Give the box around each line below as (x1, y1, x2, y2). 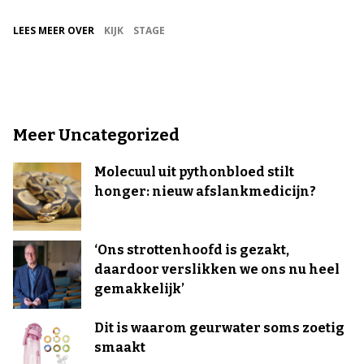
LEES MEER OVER (13, 24, 94, 37)
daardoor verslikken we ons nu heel (94, 262, 340, 277)
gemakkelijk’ (94, 281, 184, 297)
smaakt (94, 340, 145, 355)
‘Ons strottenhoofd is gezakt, (94, 242, 289, 258)
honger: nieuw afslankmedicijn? (94, 184, 316, 199)
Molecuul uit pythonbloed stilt (94, 164, 294, 180)
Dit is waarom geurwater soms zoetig (94, 320, 344, 336)
